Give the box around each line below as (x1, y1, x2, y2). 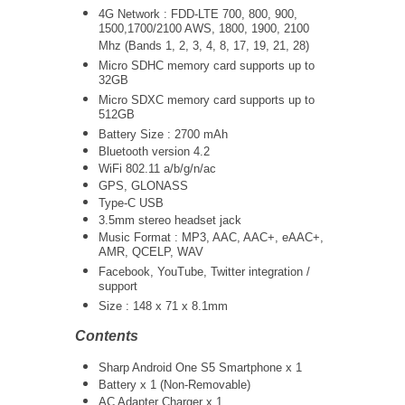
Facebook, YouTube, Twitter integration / (99, 265, 310, 278)
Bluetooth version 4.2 (99, 145, 210, 158)
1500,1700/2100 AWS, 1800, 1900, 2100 (99, 22, 309, 39)
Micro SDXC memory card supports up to (99, 93, 315, 107)
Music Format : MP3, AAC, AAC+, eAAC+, (99, 231, 324, 244)
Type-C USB (99, 196, 164, 210)
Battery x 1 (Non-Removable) (99, 378, 250, 391)
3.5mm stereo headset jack (99, 213, 241, 227)
